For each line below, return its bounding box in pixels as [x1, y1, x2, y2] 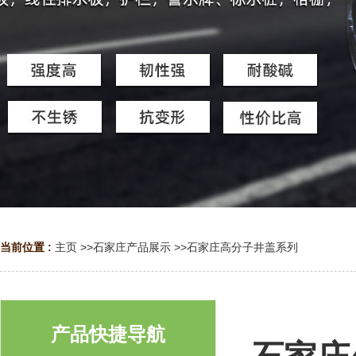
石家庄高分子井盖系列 [187, 241, 298, 253]
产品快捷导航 [51, 323, 165, 345]
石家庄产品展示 [93, 241, 171, 253]
